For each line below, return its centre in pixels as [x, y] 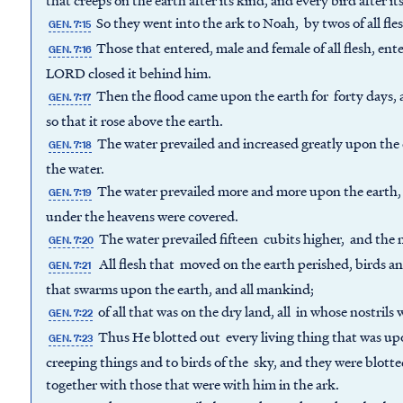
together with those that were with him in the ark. [194, 385]
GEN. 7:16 [71, 50]
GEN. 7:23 [71, 339]
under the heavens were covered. [143, 216]
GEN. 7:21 [70, 266]
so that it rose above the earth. [136, 121]
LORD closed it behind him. [130, 73]
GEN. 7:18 [71, 145]
